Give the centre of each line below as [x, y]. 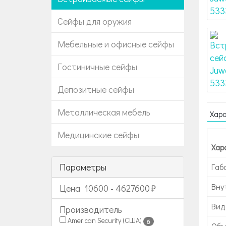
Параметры [83, 167]
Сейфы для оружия [95, 21]
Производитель [91, 209]
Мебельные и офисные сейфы [116, 44]
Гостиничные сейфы [97, 67]
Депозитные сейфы [96, 89]
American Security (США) [105, 220]
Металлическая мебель [104, 112]
